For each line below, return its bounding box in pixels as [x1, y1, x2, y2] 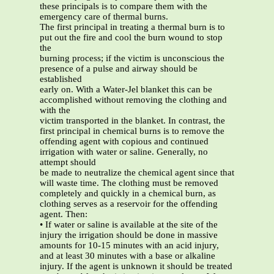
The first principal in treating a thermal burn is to [40, 22, 225, 32]
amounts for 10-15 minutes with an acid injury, [40, 240, 219, 251]
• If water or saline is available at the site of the [40, 220, 218, 230]
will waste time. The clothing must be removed [40, 178, 218, 188]
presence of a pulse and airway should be [40, 64, 198, 74]
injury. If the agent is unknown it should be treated [40, 261, 232, 272]
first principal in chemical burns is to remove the [40, 126, 224, 136]
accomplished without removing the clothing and [40, 95, 227, 105]
